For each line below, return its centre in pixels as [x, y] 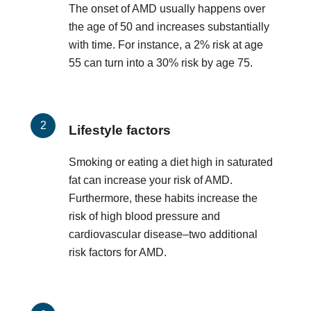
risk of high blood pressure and [144, 217]
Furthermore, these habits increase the [163, 199]
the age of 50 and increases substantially [169, 26]
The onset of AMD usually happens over [167, 8]
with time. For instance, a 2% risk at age [166, 44]
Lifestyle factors [120, 130]
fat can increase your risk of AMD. [151, 180]
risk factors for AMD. [118, 253]
